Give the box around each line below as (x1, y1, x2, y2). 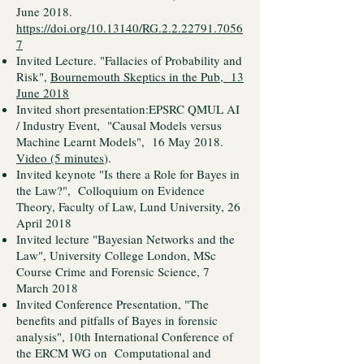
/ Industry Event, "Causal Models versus (16, 117, 222, 133)
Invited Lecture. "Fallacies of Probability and (16, 52, 242, 68)
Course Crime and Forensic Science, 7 (16, 263, 210, 279)
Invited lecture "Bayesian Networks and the (16, 231, 235, 247)
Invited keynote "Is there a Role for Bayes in (16, 166, 240, 182)
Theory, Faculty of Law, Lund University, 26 (16, 198, 240, 214)
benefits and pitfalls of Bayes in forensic (16, 312, 218, 328)
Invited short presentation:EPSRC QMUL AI (16, 101, 240, 117)
